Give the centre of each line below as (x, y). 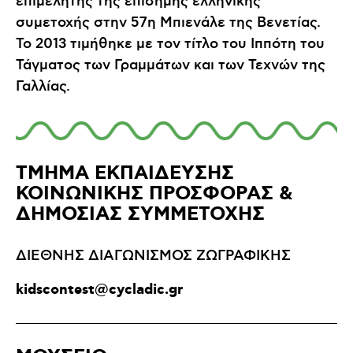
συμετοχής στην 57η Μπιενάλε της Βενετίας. (168, 23)
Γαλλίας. (43, 87)
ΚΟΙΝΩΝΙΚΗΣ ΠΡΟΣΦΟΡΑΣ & (154, 195)
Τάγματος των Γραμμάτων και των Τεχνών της (171, 66)
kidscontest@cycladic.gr (99, 290)
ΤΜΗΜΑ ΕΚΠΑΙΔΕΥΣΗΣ (125, 174)
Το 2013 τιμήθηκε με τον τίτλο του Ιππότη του (170, 45)
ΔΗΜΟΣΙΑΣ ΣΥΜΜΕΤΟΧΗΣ (140, 215)
